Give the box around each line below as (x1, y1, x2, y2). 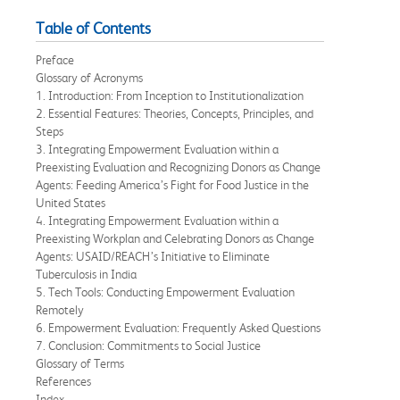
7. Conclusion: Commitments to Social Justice (36, 337, 261, 353)
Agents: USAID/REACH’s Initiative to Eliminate (36, 248, 270, 263)
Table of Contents (36, 19, 151, 37)
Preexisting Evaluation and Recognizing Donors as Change (36, 159, 321, 174)
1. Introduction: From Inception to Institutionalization (36, 87, 304, 103)
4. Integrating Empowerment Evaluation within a (36, 212, 279, 228)
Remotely (36, 302, 84, 317)
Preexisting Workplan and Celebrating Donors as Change (36, 230, 314, 246)
